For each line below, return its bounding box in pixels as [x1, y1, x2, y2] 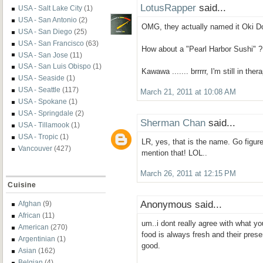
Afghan [18, 200, 41, 208]
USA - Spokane [18, 97, 67, 106]
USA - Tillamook [18, 121, 69, 129]
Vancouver [18, 144, 52, 152]
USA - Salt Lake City [18, 4, 82, 12]
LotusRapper [140, 2, 196, 14]
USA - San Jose [18, 50, 68, 59]
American [18, 223, 49, 231]
